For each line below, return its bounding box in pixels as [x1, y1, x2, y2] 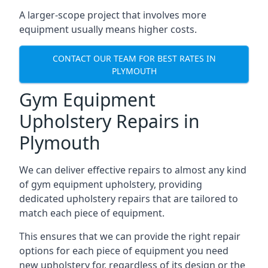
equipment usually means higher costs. [19, 23, 197, 36]
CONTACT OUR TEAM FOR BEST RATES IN [52, 52, 216, 64]
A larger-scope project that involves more [19, 8, 206, 22]
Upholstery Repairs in [19, 109, 200, 133]
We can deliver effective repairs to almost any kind [19, 163, 246, 176]
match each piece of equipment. [19, 206, 165, 220]
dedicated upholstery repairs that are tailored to [19, 192, 238, 205]
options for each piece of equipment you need [19, 244, 229, 257]
